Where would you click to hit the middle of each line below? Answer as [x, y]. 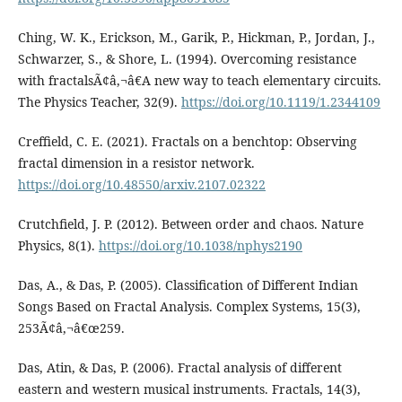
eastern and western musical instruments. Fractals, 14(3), [189, 389]
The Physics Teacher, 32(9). [99, 102]
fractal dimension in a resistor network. [136, 163]
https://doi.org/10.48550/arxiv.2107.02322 [141, 185]
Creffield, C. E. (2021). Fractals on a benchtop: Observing [187, 142]
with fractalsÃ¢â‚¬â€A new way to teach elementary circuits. [199, 81]
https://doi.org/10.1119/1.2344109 [280, 102]
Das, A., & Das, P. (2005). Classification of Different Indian [188, 285]
